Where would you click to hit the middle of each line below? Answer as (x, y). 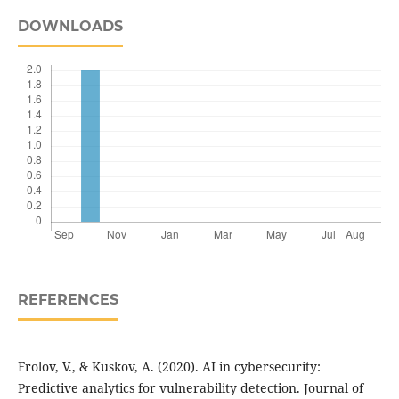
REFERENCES (68, 300)
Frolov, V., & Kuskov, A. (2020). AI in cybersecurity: (169, 367)
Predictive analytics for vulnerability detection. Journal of (190, 388)
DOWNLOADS (70, 27)
